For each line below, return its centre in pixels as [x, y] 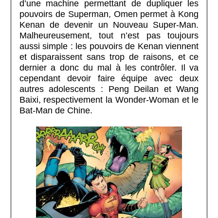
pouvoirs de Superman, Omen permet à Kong [109, 14]
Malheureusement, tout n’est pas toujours [109, 35]
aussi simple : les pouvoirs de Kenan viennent [109, 46]
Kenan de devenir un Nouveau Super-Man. [109, 25]
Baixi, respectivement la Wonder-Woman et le [109, 100]
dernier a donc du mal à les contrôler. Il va [109, 67]
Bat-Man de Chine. [56, 110]
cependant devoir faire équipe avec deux [109, 78]
